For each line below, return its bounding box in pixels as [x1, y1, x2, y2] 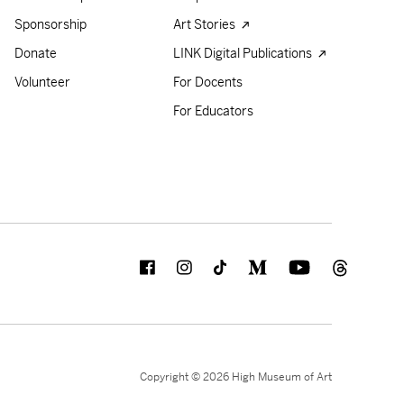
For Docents [173, 74, 243, 91]
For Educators [173, 103, 253, 120]
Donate [14, 45, 57, 62]
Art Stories [173, 16, 238, 33]
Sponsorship [14, 16, 87, 33]
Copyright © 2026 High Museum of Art [140, 370, 332, 385]
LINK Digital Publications [173, 45, 315, 62]
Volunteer [14, 74, 70, 91]
